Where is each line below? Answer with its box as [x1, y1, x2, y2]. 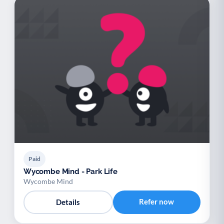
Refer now [139, 196, 174, 206]
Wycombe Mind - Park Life [23, 166, 117, 176]
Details [56, 197, 80, 206]
